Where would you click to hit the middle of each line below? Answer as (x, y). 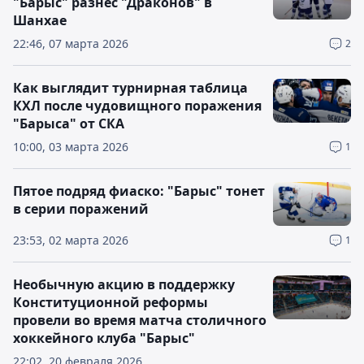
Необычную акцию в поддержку (124, 284)
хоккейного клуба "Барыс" (104, 338)
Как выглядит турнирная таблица (130, 88)
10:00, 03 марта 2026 (71, 147)
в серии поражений (81, 209)
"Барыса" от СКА (69, 123)
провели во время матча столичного (140, 320)
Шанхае (40, 20)
